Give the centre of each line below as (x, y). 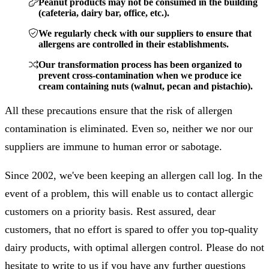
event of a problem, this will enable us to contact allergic (129, 194)
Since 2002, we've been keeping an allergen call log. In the (134, 176)
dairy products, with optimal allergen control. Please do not (134, 248)
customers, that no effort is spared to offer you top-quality (131, 230)
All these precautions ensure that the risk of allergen (119, 111)
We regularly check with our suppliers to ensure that (145, 34)
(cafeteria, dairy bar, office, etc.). (104, 13)
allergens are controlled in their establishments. (134, 44)
